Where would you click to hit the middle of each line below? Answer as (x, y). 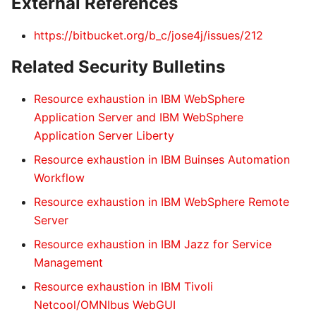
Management (68, 262)
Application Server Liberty (104, 135)
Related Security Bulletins (118, 67)
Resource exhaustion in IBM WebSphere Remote (162, 202)
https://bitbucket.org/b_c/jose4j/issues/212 (148, 35)
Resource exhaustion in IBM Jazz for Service (153, 244)
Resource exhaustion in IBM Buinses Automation (162, 159)
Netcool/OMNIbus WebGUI (105, 305)
